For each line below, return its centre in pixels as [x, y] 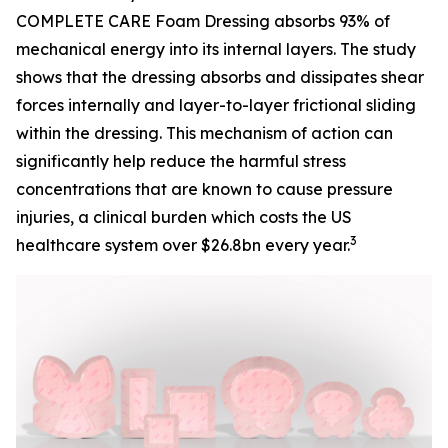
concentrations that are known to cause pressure [204, 189]
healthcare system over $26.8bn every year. [183, 245]
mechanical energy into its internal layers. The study [216, 49]
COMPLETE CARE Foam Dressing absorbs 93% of [203, 21]
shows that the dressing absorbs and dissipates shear [220, 77]
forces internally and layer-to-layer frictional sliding [216, 105]
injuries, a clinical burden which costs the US [184, 217]
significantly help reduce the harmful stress [181, 161]
